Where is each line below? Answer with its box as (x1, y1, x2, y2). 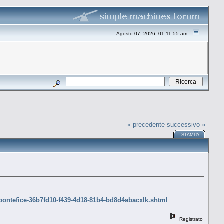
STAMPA (181, 132, 200, 137)
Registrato (178, 216, 203, 222)
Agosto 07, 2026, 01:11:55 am (116, 31, 188, 36)
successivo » (167, 120, 206, 128)
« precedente (127, 120, 165, 128)
